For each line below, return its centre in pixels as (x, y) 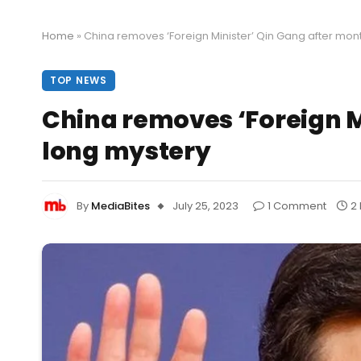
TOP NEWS (79, 80)
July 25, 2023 (205, 205)
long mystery (127, 151)
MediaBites (120, 205)
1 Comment (297, 205)
